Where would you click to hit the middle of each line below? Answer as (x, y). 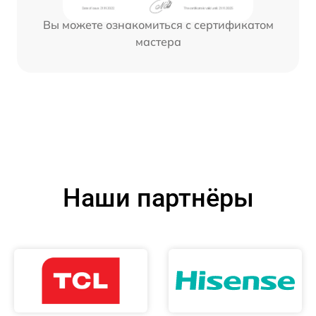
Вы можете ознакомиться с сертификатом (158, 25)
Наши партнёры (158, 198)
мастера (158, 42)
